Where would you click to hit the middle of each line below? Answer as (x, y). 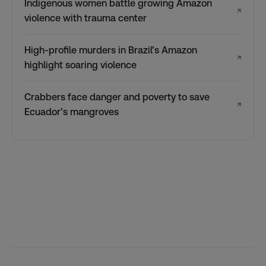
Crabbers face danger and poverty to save (117, 97)
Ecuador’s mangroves (72, 112)
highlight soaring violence (80, 65)
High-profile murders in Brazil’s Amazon (111, 50)
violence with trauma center (85, 18)
